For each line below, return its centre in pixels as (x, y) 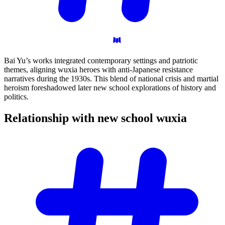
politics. (16, 97)
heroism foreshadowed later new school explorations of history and (110, 88)
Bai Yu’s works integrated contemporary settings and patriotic (101, 61)
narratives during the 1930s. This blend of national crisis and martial (111, 79)
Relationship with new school (80, 118)
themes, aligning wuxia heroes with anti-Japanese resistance (98, 70)
